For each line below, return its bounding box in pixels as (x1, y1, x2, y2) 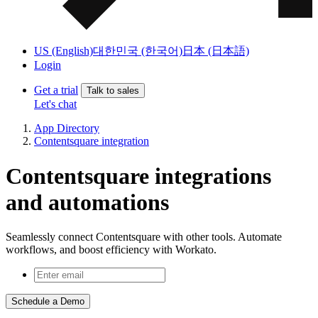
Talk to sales (87, 85, 139, 97)
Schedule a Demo (11, 296, 84, 307)
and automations (6, 189, 169, 215)
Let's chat (34, 98, 77, 111)
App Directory (34, 122, 99, 135)
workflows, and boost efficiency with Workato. (6, 243, 216, 256)
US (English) (34, 45, 93, 57)
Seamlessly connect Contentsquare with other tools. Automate (6, 231, 282, 243)
